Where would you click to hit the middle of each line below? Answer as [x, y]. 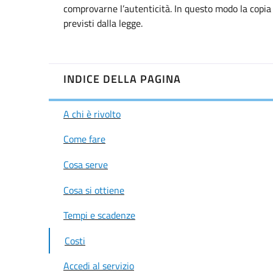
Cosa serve [86, 165]
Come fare [84, 139]
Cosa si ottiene [94, 190]
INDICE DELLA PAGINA [122, 79]
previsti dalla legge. [103, 23]
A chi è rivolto [92, 114]
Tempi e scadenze [99, 215]
